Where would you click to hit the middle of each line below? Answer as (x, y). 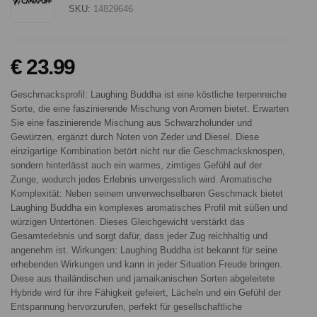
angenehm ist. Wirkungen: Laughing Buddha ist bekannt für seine (144, 250)
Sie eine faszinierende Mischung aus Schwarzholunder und (131, 122)
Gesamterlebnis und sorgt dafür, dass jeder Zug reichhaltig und (139, 236)
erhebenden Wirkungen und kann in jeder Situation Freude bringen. (146, 264)
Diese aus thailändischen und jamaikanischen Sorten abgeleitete (143, 278)
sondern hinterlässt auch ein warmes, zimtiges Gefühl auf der (136, 165)
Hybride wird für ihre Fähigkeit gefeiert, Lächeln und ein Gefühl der (146, 292)
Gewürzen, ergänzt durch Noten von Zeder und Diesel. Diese (135, 137)
